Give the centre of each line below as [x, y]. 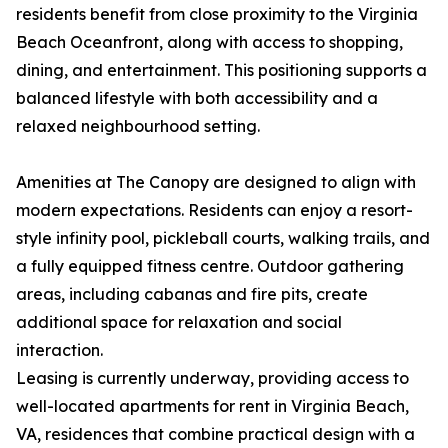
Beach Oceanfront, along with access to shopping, [209, 42]
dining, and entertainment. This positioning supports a [221, 70]
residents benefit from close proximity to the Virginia [217, 14]
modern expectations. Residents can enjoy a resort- [214, 210]
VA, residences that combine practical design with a [215, 434]
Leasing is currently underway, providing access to [212, 378]
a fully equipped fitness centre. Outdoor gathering [210, 266]
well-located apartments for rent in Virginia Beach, [212, 406]
